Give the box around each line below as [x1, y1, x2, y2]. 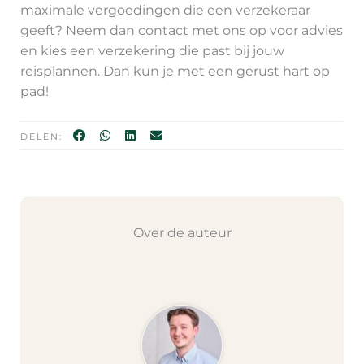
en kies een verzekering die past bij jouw [19, 42, 284, 58]
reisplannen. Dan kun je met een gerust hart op [19, 63, 330, 79]
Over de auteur [132, 224, 232, 240]
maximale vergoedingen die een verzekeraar [19, 2, 310, 18]
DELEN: [19, 130, 67, 142]
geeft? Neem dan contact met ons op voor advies [19, 22, 343, 38]
